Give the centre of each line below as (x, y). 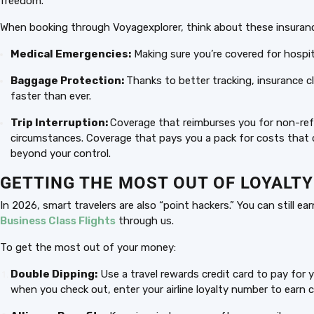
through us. (145, 221)
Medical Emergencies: (71, 54)
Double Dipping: (54, 274)
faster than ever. (51, 96)
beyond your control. (61, 153)
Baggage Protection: (68, 81)
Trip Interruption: (60, 123)
